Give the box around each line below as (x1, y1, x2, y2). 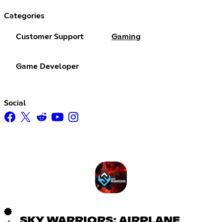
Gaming (111, 33, 141, 41)
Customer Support (16, 33, 84, 41)
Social (4, 99, 26, 108)
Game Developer (16, 62, 79, 71)
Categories (4, 12, 45, 20)
